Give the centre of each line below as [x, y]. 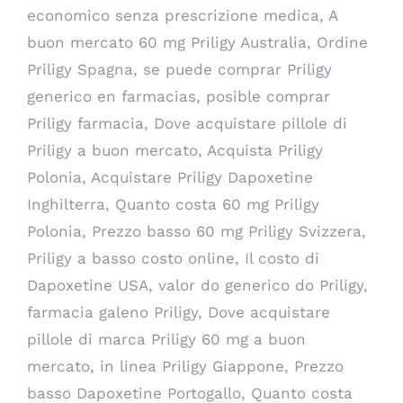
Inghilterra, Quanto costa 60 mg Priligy [173, 204]
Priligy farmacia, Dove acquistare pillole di [187, 123]
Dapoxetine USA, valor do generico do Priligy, [197, 285]
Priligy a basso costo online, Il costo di [173, 258]
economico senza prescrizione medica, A [182, 15]
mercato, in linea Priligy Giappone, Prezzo [185, 366]
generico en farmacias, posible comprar [179, 96]
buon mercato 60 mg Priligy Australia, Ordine [197, 42]
